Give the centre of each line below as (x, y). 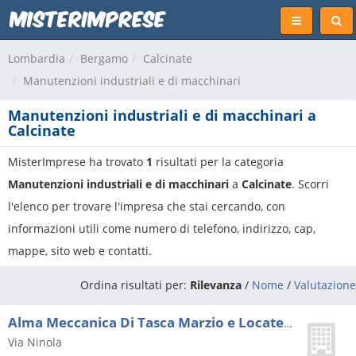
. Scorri (310, 184)
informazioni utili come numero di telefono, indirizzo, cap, (162, 228)
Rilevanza (216, 285)
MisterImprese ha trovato (77, 162)
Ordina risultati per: (135, 285)
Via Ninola (35, 342)
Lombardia (37, 58)
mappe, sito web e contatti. (80, 251)
